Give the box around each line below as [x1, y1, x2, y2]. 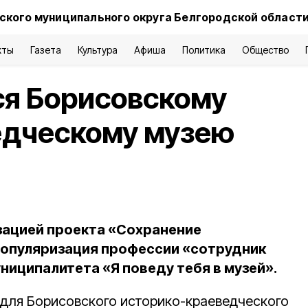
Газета [30, 44, 62, 56]
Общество [241, 44, 289, 56]
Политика [181, 44, 225, 56]
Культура [78, 44, 118, 56]
